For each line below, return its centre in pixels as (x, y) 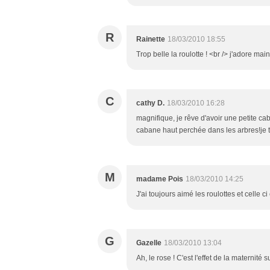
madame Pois (160, 179)
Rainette (151, 39)
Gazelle (149, 243)
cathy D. (150, 103)
